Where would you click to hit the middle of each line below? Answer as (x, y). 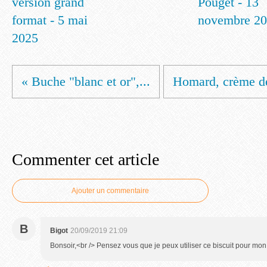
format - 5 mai (50, 20)
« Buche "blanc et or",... (86, 81)
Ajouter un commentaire (110, 191)
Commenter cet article (86, 159)
